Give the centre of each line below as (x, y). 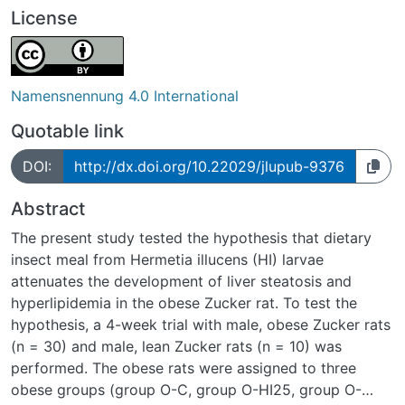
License (44, 18)
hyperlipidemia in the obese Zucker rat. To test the (184, 302)
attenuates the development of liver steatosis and (181, 281)
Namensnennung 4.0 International (125, 95)
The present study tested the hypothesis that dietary (191, 237)
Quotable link (67, 131)
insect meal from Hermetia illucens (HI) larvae (167, 259)
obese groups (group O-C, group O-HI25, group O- (186, 389)
